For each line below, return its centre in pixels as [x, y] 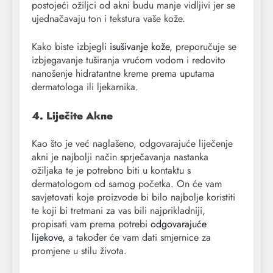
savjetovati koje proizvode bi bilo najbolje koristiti [133, 197]
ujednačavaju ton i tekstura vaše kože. [108, 19]
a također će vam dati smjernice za [138, 237]
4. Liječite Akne [72, 116]
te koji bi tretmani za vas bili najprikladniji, [119, 210]
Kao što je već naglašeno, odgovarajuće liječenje [132, 143]
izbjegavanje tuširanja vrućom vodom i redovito [129, 60]
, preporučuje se [203, 47]
